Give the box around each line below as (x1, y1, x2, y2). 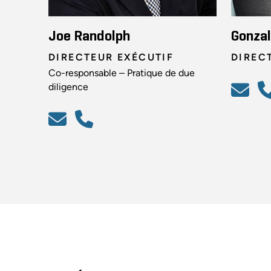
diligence (48, 80, 88, 93)
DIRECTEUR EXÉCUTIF (48, 51, 174, 63)
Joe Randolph (48, 28, 130, 44)
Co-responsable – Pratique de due (48, 67, 195, 79)
